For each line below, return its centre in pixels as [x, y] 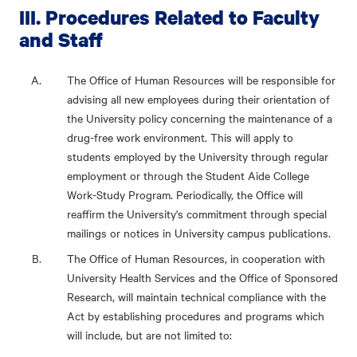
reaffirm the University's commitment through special [197, 214]
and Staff [61, 39]
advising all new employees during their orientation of [198, 99]
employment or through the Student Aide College [188, 175]
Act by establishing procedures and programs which [196, 316]
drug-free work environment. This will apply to [180, 137]
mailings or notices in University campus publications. [199, 233]
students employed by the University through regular [198, 156]
